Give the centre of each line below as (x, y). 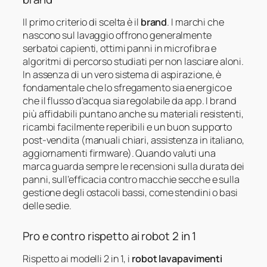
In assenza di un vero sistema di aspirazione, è (122, 74)
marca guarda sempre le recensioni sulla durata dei (133, 166)
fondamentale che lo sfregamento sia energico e (128, 87)
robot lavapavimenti (177, 259)
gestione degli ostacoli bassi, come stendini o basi (130, 192)
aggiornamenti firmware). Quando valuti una (119, 153)
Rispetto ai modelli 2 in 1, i (77, 259)
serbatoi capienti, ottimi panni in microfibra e (120, 48)
